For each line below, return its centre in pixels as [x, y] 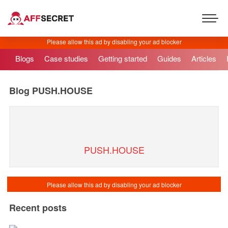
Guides [169, 58]
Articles [204, 58]
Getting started [123, 58]
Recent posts [38, 208]
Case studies [66, 58]
